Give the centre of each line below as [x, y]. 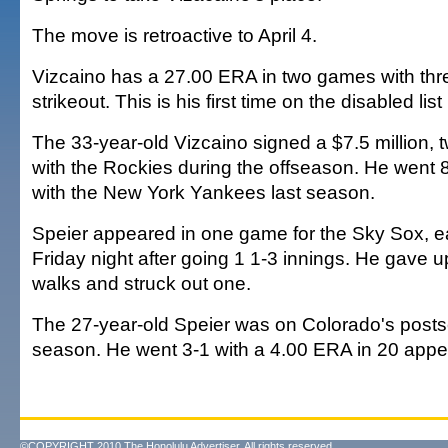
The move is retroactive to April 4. [174, 35]
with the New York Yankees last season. [203, 192]
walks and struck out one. [141, 283]
